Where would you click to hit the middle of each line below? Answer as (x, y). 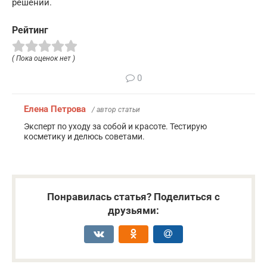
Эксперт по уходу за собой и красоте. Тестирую (115, 127)
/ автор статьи (116, 110)
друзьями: (133, 211)
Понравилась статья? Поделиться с (133, 197)
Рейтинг (30, 30)
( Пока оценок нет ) (44, 59)
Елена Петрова (55, 109)
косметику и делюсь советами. (84, 137)
